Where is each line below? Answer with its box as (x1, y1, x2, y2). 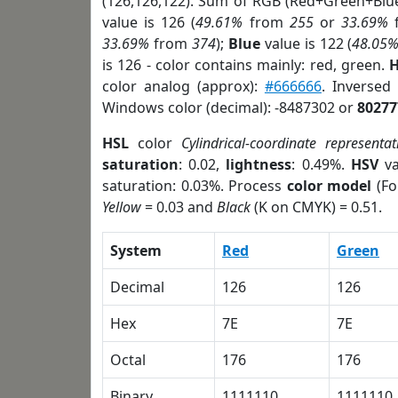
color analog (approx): (102, 76, 265, 96)
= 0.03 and (141, 197, 217, 217)
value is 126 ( (102, 12, 196, 32)
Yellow (102, 197, 141, 217)
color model (286, 176, 372, 195)
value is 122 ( (259, 34, 353, 53)
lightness (226, 155, 292, 174)
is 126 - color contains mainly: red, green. (102, 55, 390, 75)
